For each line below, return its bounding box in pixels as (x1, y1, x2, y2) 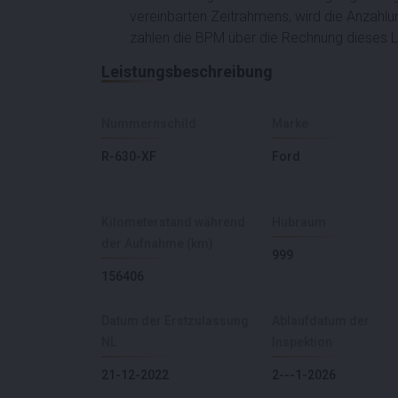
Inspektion (272, 334, 332, 349)
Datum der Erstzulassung (101, 313, 249, 328)
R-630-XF (101, 148, 156, 163)
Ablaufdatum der (272, 313, 370, 328)
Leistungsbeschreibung (101, 61, 273, 81)
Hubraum (272, 214, 326, 229)
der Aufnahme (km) (101, 235, 213, 251)
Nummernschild (101, 115, 196, 131)
